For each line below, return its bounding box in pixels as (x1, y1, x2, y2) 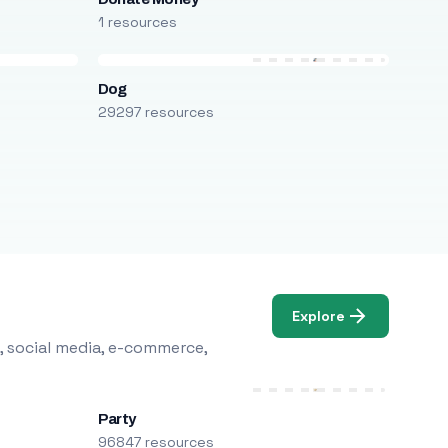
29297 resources (97, 103, 214, 121)
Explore (292, 306, 346, 325)
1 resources (97, 13, 177, 31)
